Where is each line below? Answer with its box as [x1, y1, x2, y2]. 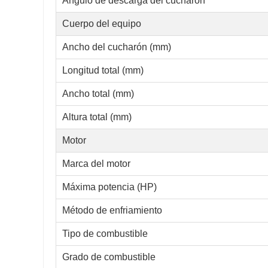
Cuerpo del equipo [62, 19, 141, 29]
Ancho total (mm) [62, 89, 134, 99]
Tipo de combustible [62, 229, 148, 239]
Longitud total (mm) [62, 65, 144, 76]
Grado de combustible [62, 252, 156, 263]
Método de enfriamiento [62, 205, 162, 216]
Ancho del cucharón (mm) [62, 42, 171, 53]
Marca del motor [62, 159, 130, 169]
